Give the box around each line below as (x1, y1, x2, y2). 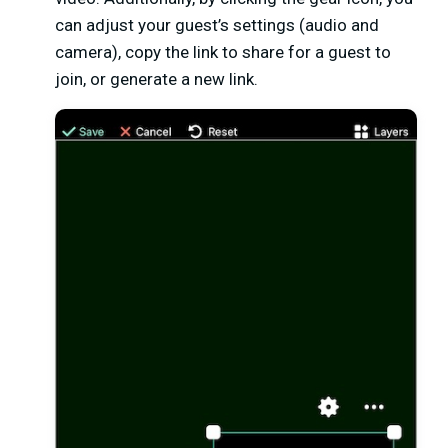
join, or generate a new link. (55, 69, 258, 90)
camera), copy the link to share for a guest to (55, 42, 391, 63)
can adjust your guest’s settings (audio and (55, 15, 379, 36)
